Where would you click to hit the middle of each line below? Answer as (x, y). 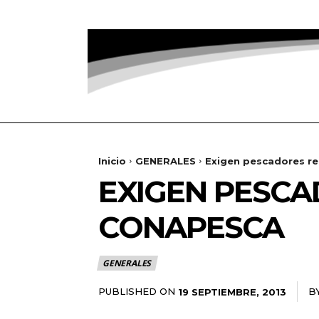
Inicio (112, 161)
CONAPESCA (191, 227)
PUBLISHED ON (137, 291)
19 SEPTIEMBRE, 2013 (232, 292)
